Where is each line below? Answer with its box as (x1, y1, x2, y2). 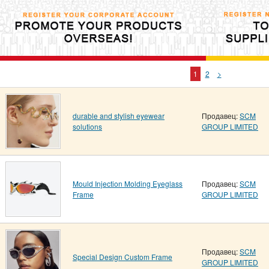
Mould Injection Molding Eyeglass (73, 178, 183, 189)
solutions (73, 121, 102, 131)
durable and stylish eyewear (73, 110, 165, 121)
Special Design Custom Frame (73, 252, 172, 262)
